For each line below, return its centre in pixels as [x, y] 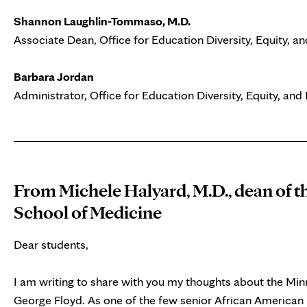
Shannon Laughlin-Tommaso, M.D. [102, 21]
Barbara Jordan [54, 77]
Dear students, [51, 245]
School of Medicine [88, 212]
